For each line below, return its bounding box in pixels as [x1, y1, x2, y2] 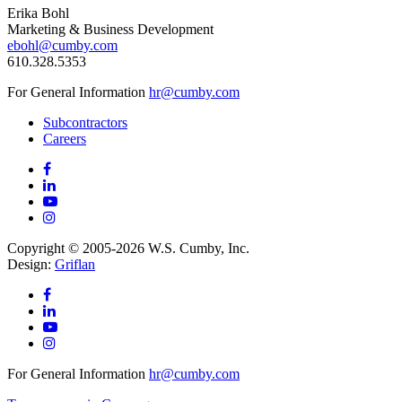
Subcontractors [43, 114, 127, 130]
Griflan [55, 256, 95, 272]
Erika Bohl [7, 4, 69, 21]
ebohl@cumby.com [7, 37, 118, 53]
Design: [7, 256, 55, 272]
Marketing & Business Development [7, 21, 214, 37]
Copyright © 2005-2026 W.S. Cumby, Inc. [7, 240, 249, 256]
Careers [43, 130, 86, 146]
